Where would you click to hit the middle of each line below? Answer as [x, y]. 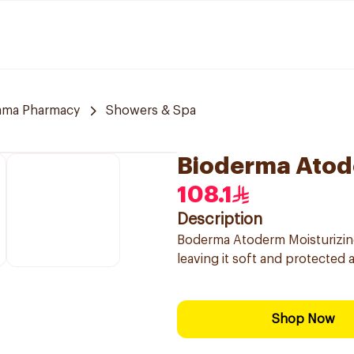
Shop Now [303, 319]
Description [220, 220]
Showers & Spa [151, 111]
